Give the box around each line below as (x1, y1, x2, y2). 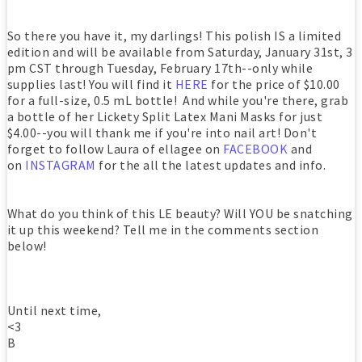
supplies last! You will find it (6, 75, 175, 92)
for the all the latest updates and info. (95, 156, 326, 173)
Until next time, (6, 301, 102, 318)
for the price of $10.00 (208, 75, 340, 92)
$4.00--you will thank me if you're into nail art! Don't (6, 124, 318, 141)
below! (6, 237, 47, 254)
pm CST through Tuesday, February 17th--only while (6, 59, 314, 76)
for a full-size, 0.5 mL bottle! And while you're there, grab (6, 91, 349, 108)
